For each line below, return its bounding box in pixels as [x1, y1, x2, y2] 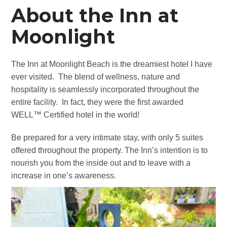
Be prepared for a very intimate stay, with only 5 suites [11, 133, 204, 142]
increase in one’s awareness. [11, 171, 117, 180]
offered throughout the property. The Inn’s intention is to [11, 145, 208, 155]
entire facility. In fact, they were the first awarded [11, 97, 184, 106]
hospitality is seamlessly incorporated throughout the [11, 85, 200, 94]
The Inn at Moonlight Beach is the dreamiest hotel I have [11, 59, 213, 68]
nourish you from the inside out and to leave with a [11, 158, 191, 167]
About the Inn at [11, 3, 179, 27]
